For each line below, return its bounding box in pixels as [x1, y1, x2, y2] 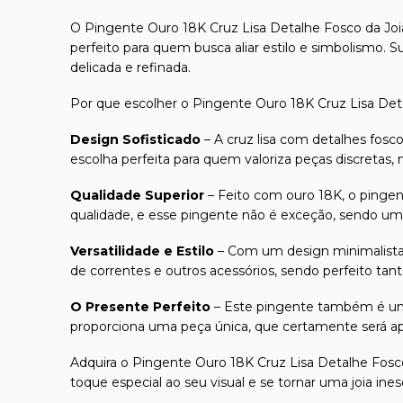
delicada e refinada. [70, 58, 191, 76]
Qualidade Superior [70, 186, 204, 203]
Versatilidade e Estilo [70, 242, 214, 259]
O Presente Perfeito [70, 298, 210, 315]
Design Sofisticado [70, 130, 201, 148]
